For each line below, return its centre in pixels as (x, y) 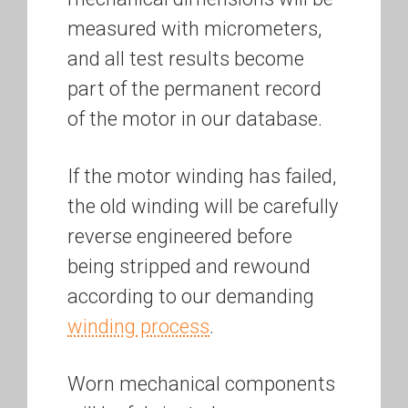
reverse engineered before (180, 237)
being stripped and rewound (189, 267)
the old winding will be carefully (203, 207)
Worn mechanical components (201, 384)
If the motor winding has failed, (202, 177)
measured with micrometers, (194, 29)
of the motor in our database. (195, 119)
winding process (138, 327)
